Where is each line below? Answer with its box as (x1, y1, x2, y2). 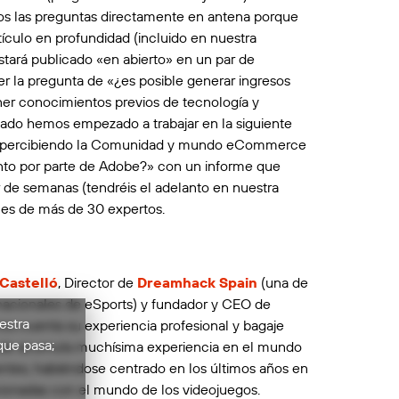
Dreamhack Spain (136, 273, 257, 291)
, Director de (57, 273, 137, 291)
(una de (256, 273, 308, 291)
